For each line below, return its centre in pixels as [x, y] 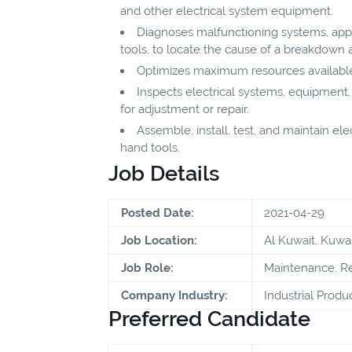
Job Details [164, 173]
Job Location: [159, 240]
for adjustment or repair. [185, 109]
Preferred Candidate [209, 318]
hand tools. [150, 147]
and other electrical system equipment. [227, 11]
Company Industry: [174, 295]
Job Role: [147, 268]
